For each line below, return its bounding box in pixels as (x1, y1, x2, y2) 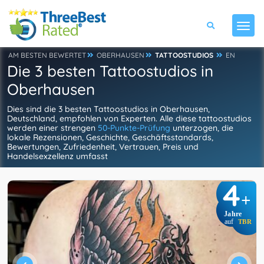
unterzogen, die (170, 123, 233, 133)
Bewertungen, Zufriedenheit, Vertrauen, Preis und (7, 141, 199, 152)
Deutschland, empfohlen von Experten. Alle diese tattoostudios (7, 113, 252, 124)
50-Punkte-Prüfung (98, 123, 170, 133)
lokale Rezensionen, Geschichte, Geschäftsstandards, (7, 132, 213, 143)
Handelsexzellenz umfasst (7, 151, 108, 161)
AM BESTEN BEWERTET (8, 51, 86, 60)
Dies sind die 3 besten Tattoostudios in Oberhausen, (7, 104, 210, 114)
